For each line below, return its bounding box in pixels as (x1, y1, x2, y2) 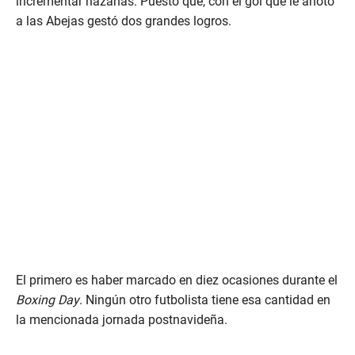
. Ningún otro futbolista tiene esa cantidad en (79, 292, 330, 308)
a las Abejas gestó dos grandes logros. (16, 13, 231, 29)
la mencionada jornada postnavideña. (16, 312, 227, 328)
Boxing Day (16, 292, 79, 308)
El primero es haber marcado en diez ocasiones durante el (16, 273, 338, 288)
